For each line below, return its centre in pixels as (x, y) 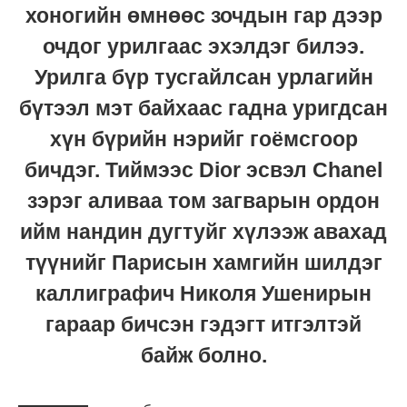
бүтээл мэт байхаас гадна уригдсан (203, 109)
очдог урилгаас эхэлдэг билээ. (203, 47)
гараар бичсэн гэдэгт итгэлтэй (203, 325)
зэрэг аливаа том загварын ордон (203, 201)
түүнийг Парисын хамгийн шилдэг (203, 263)
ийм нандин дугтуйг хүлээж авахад (203, 232)
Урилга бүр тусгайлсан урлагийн (203, 78)
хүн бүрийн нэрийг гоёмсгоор (203, 139)
